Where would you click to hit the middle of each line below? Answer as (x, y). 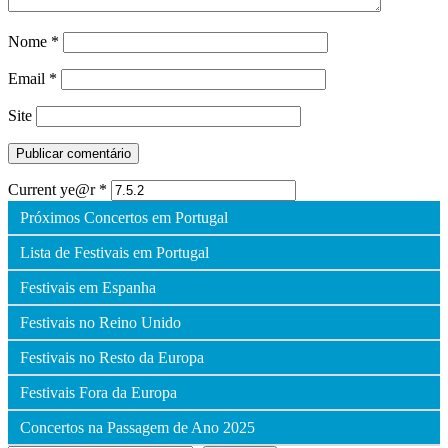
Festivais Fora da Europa (98, 392)
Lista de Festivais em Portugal (114, 252)
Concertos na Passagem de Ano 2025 (137, 427)
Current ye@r (53, 189)
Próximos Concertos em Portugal (124, 217)
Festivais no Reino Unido (100, 322)
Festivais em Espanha (88, 287)
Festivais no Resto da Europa (112, 357)
